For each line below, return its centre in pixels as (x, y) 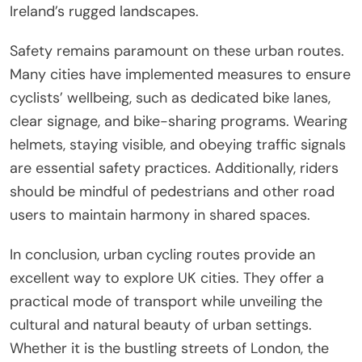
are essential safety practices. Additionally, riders (174, 168)
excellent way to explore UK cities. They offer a (167, 278)
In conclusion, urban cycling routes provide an (162, 254)
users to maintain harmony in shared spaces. (160, 215)
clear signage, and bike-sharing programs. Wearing (179, 121)
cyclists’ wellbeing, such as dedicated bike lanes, (170, 97)
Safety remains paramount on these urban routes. (177, 51)
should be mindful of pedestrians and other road (172, 191)
